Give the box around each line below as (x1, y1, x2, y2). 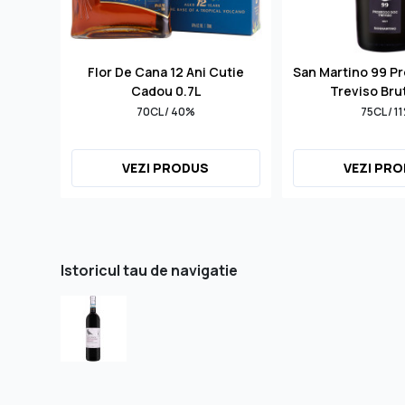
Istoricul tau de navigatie (61, 259, 239, 280)
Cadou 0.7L (130, 81, 201, 99)
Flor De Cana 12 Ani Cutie (87, 62, 244, 80)
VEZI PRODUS (122, 158, 210, 176)
